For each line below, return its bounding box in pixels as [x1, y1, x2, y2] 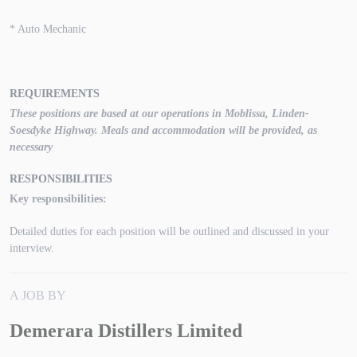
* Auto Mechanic [10, 23, 86, 36]
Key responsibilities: [10, 193, 107, 206]
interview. [10, 242, 54, 255]
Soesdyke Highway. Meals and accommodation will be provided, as [10, 124, 317, 137]
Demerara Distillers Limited [10, 320, 242, 342]
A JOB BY [10, 288, 66, 303]
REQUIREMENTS [10, 88, 100, 100]
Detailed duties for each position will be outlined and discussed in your [10, 226, 329, 238]
